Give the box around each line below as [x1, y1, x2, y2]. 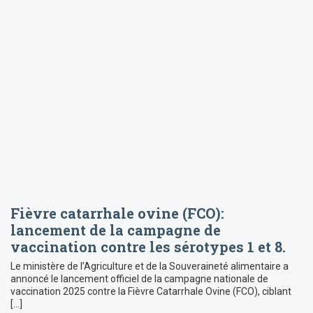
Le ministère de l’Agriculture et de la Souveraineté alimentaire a [10, 261, 289, 272]
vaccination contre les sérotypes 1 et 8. [10, 238, 286, 256]
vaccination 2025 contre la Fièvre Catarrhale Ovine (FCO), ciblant [10, 286, 291, 298]
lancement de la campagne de [10, 221, 221, 240]
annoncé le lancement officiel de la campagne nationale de [10, 273, 268, 285]
